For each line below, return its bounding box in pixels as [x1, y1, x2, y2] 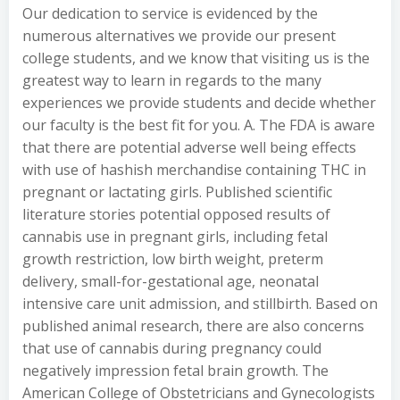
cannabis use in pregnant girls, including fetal [22, 226, 328, 246]
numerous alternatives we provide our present [22, 25, 336, 46]
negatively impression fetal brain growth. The [22, 360, 329, 380]
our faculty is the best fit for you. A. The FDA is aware [22, 114, 375, 135]
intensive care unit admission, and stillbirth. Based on [22, 293, 378, 313]
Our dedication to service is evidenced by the [22, 3, 318, 23]
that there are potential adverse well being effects [22, 137, 356, 157]
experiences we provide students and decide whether [22, 92, 376, 112]
